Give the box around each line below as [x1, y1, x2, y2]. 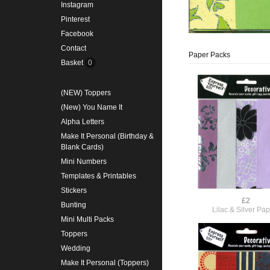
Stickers [60, 186, 87, 195]
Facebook [60, 30, 93, 39]
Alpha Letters [60, 118, 104, 127]
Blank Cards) [60, 143, 104, 152]
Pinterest [60, 15, 90, 24]
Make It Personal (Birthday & [60, 132, 154, 141]
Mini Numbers [60, 157, 107, 166]
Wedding [60, 244, 90, 253]
